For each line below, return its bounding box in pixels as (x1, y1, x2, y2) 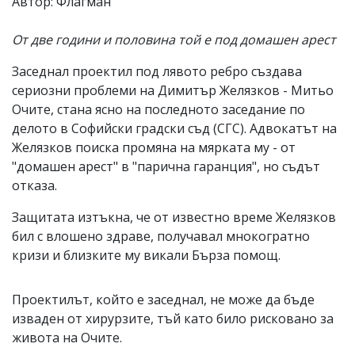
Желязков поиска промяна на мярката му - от (12, 138, 296, 156)
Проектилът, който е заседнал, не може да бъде (12, 290, 315, 308)
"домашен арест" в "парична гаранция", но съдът (12, 157, 320, 175)
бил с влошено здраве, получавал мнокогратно (12, 227, 310, 245)
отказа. (12, 176, 57, 194)
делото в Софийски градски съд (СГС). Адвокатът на (12, 119, 337, 137)
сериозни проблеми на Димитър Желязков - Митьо (12, 81, 334, 99)
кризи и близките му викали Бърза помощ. (12, 246, 284, 264)
